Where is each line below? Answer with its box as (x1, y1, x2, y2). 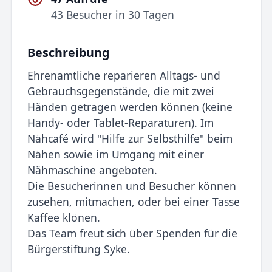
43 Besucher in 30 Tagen (51, 7, 175, 22)
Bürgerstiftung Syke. (27, 241, 130, 256)
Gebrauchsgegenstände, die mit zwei (27, 83, 214, 98)
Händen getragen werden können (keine (27, 99, 233, 114)
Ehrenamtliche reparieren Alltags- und (27, 67, 220, 83)
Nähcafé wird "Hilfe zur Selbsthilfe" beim (27, 131, 233, 146)
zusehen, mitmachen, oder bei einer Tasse (27, 194, 240, 209)
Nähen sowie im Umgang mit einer (27, 146, 204, 161)
